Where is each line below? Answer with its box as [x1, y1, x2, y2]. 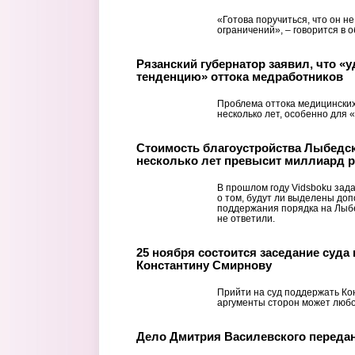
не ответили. [217, 212, 275, 224]
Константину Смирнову [136, 258, 272, 272]
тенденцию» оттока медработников [136, 69, 343, 83]
